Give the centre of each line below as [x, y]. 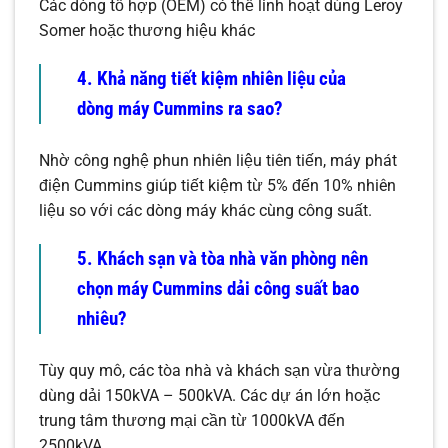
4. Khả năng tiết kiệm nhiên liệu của [211, 79]
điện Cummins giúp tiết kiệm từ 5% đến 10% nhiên [217, 186]
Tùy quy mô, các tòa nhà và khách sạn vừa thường [219, 370]
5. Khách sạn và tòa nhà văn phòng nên [222, 258]
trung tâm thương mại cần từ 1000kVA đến [192, 420]
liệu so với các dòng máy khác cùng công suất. [205, 211]
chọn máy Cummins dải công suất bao [218, 288]
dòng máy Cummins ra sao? [180, 109]
